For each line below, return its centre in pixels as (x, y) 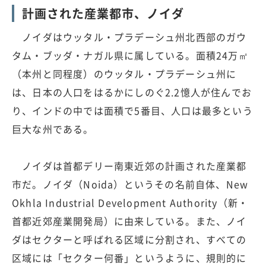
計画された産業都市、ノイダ (103, 14)
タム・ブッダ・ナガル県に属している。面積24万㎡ (130, 56)
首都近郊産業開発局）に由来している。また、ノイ (129, 221)
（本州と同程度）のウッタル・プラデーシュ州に (124, 74)
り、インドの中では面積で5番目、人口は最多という (132, 111)
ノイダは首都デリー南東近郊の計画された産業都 (129, 166)
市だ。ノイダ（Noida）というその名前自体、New (130, 184)
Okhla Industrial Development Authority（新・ (130, 203)
